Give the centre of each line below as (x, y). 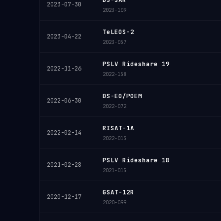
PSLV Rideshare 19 (136, 64)
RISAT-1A (118, 128)
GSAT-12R (118, 192)
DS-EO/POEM (122, 96)
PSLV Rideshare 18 (136, 160)
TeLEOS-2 (118, 32)
